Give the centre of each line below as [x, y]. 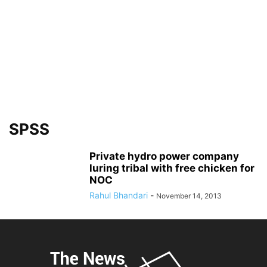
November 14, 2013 [189, 195]
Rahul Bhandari [119, 195]
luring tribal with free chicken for [172, 168]
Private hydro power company [164, 156]
